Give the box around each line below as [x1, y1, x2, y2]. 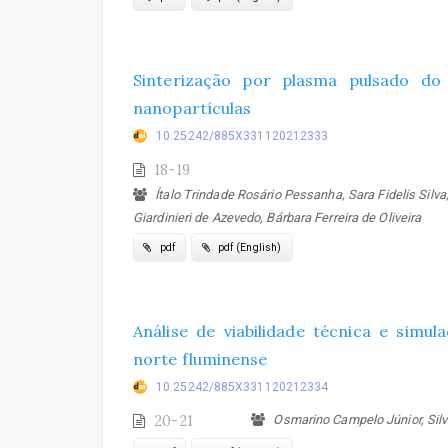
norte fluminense [133, 349, 268, 370]
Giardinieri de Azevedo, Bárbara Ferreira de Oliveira [133, 209, 422, 225]
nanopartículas [133, 97, 252, 118]
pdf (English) [214, 241, 282, 255]
